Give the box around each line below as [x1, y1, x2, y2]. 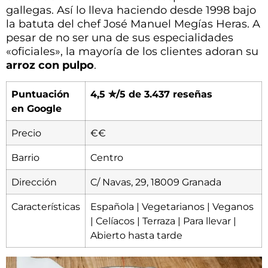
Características [11, 200, 80, 212]
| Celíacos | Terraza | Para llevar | [90, 214, 236, 227]
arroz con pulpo [6, 59, 94, 72]
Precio [11, 126, 41, 139]
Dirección [11, 175, 57, 188]
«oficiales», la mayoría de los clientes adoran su [6, 45, 258, 59]
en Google [11, 102, 62, 114]
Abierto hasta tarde [90, 229, 182, 241]
